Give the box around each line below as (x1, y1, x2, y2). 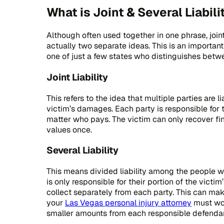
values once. (46, 124, 92, 135)
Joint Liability (46, 71, 108, 84)
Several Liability (46, 144, 118, 157)
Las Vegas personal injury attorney (65, 197, 191, 208)
